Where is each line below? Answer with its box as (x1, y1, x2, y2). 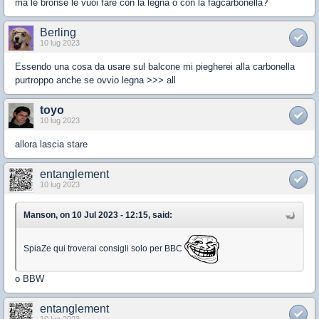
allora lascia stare (15, 139, 88, 150)
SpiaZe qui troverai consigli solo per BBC (23, 244, 184, 254)
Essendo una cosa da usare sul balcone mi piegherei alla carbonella (15, 61, 295, 73)
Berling (40, 26, 76, 39)
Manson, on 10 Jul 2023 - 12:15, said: (23, 210, 172, 221)
